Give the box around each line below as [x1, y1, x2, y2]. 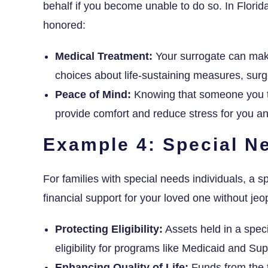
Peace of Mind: [55, 88, 131, 100]
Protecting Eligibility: [55, 223, 163, 235]
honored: [43, 19, 86, 31]
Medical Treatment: [55, 50, 153, 62]
